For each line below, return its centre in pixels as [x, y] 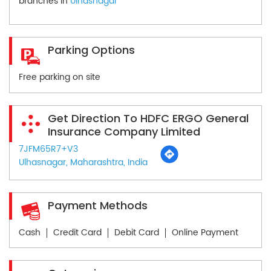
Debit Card [137, 232]
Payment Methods [98, 205]
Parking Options [91, 50]
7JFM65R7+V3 [48, 149]
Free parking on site [60, 77]
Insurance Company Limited [124, 131]
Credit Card [77, 232]
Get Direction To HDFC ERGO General [148, 118]
